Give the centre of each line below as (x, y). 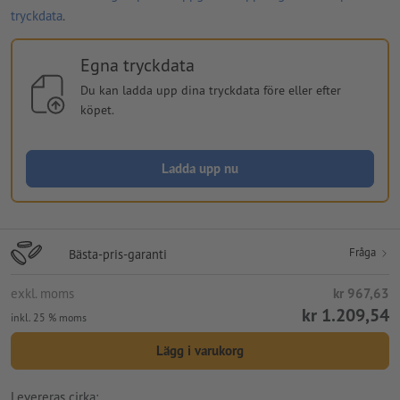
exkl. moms (42, 293)
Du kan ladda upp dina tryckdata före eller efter (210, 90)
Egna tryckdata (137, 65)
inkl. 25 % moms (49, 317)
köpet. (97, 109)
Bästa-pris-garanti (118, 254)
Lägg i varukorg (200, 350)
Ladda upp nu (200, 168)
